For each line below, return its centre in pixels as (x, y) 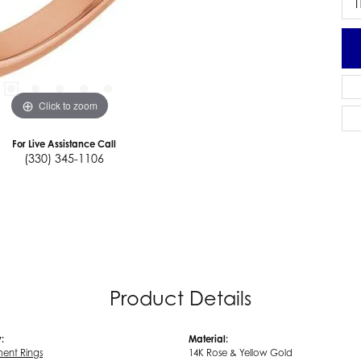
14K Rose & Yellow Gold (241, 353)
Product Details (180, 298)
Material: (208, 339)
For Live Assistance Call (64, 144)
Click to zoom (68, 105)
